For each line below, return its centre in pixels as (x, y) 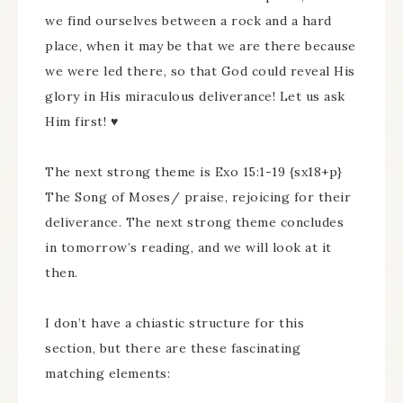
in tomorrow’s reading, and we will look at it (188, 247)
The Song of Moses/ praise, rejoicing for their (198, 197)
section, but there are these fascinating (173, 348)
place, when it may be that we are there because (201, 46)
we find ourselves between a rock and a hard (188, 21)
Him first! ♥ (81, 121)
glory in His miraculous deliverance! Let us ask (195, 96)
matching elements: (107, 373)
